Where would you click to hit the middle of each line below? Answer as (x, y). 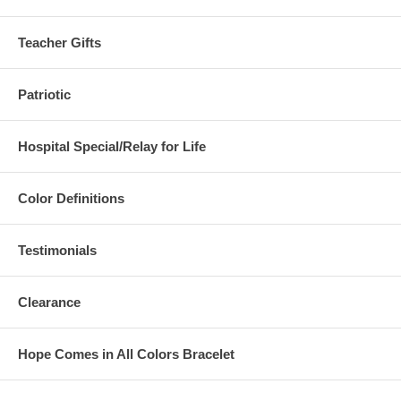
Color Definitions (71, 198)
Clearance (49, 302)
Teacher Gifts (60, 43)
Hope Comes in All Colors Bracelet (126, 354)
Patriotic (44, 94)
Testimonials (57, 250)
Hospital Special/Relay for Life (112, 146)
